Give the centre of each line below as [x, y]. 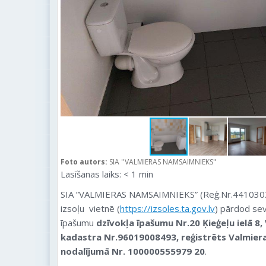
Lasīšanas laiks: [91, 174]
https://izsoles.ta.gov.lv [167, 208]
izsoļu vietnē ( [90, 208]
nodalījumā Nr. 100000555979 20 [133, 251]
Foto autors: [85, 162]
